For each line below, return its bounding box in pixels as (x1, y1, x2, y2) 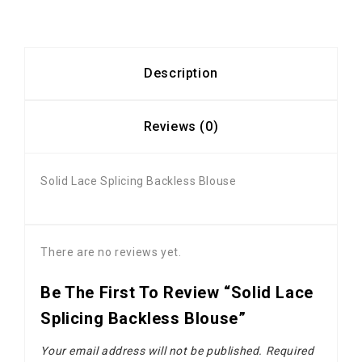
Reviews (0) (143, 119, 219, 135)
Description (144, 65, 218, 82)
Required (263, 344, 314, 358)
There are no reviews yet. (40, 246, 182, 259)
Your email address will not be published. (40, 344, 263, 358)
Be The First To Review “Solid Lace (40, 283, 314, 303)
